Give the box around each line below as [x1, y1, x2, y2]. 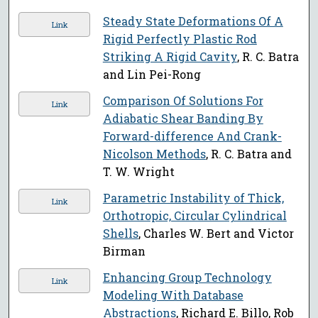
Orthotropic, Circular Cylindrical [102, 208, 287, 224]
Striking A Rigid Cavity [102, 49, 237, 65]
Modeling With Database [102, 287, 243, 303]
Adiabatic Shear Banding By [102, 111, 263, 126]
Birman [102, 243, 146, 259]
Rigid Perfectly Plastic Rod [102, 31, 257, 47]
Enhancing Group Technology [102, 270, 272, 285]
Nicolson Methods [102, 146, 206, 162]
